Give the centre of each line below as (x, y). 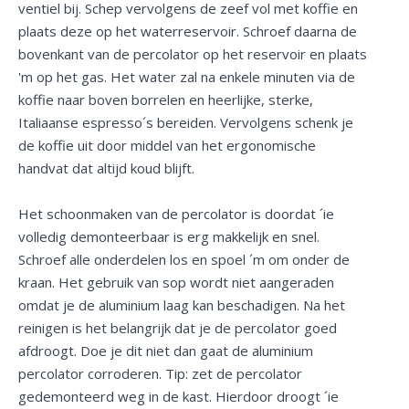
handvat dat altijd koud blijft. (106, 168)
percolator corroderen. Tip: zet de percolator (160, 373)
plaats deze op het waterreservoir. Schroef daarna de (188, 31)
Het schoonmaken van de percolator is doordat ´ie (176, 213)
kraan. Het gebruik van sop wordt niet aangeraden (176, 282)
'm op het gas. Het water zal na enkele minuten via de (187, 76)
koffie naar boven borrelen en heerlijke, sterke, (166, 99)
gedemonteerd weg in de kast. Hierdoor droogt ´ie (178, 396)
